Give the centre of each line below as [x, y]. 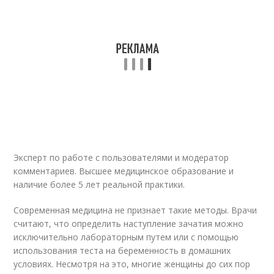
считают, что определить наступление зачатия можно [129, 224]
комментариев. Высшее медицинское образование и [124, 171]
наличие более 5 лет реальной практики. [99, 184]
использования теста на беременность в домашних [122, 250]
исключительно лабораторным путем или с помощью [126, 237]
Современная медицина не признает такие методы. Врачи [135, 210]
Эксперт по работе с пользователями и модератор [121, 157]
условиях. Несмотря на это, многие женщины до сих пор [132, 264]
